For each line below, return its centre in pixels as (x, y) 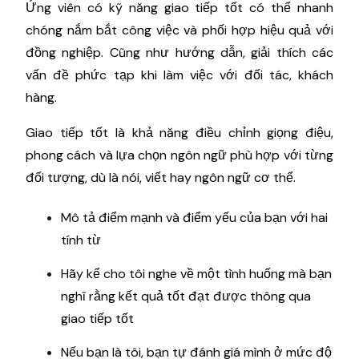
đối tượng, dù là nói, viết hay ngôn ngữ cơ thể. (161, 177)
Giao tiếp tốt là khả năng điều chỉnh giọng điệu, (179, 132)
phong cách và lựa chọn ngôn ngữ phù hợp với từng (179, 155)
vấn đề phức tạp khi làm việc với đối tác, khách (179, 75)
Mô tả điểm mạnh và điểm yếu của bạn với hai (194, 217)
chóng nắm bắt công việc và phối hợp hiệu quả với (179, 30)
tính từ (81, 240)
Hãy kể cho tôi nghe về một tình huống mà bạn (196, 273)
